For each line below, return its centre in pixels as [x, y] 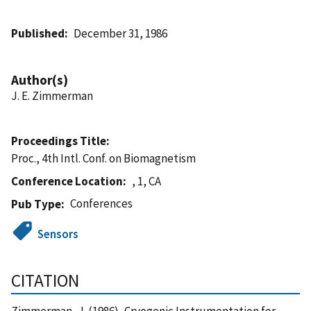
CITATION [45, 280]
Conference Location [67, 181]
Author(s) [40, 79]
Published [38, 33]
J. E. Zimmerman [52, 95]
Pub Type [36, 204]
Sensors [58, 234]
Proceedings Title [59, 141]
